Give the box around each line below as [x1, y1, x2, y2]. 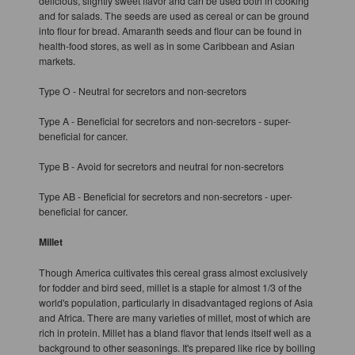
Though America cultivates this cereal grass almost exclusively [38, 265, 307, 279]
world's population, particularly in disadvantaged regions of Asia [38, 295, 313, 309]
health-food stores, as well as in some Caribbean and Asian [38, 38, 295, 52]
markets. [38, 53, 75, 67]
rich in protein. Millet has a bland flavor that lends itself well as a [38, 325, 311, 339]
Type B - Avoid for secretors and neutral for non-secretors [38, 158, 284, 173]
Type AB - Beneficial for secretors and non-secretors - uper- [38, 189, 292, 203]
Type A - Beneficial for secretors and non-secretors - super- [38, 113, 291, 128]
